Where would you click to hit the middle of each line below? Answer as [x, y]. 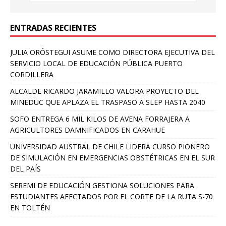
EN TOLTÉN [30, 207]
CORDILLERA [32, 74]
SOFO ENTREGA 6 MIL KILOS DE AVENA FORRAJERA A [100, 119]
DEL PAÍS [25, 168]
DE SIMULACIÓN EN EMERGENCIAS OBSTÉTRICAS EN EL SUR [112, 157]
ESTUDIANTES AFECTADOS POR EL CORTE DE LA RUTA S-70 [111, 196]
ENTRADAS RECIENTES [53, 27]
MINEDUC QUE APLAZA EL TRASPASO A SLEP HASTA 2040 [108, 102]
